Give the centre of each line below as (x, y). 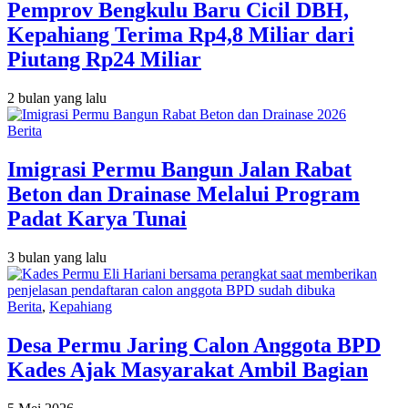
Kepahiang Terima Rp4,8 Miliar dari (181, 35)
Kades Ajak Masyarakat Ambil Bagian (188, 369)
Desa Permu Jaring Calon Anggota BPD (194, 345)
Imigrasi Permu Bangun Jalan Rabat (179, 169)
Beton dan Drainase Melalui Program (184, 194)
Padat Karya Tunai (97, 218)
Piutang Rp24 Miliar (104, 60)
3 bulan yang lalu (57, 257)
